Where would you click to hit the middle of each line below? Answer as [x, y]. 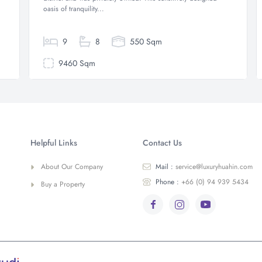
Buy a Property [63, 184]
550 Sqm [144, 42]
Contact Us [162, 143]
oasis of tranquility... [74, 9]
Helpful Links [54, 143]
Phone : [167, 182]
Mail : [164, 167]
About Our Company [72, 167]
